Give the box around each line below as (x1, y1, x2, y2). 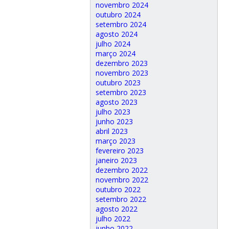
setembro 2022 (95, 194, 146, 204)
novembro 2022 (95, 174, 148, 185)
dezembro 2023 (95, 58, 148, 68)
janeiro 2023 (95, 155, 137, 165)
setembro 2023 (95, 87, 146, 97)
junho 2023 (95, 116, 133, 126)
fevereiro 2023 (95, 145, 144, 155)
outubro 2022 (95, 184, 141, 194)
